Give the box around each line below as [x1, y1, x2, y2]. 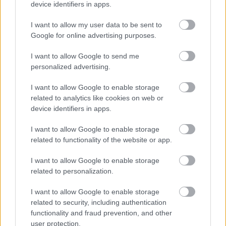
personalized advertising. [31, 62, 110, 71]
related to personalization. [31, 166, 114, 175]
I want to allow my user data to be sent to [31, 20, 162, 29]
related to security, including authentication [31, 198, 166, 206]
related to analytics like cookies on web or [31, 93, 163, 102]
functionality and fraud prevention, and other [31, 208, 172, 217]
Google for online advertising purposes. [31, 31, 156, 39]
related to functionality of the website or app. [31, 135, 172, 144]
